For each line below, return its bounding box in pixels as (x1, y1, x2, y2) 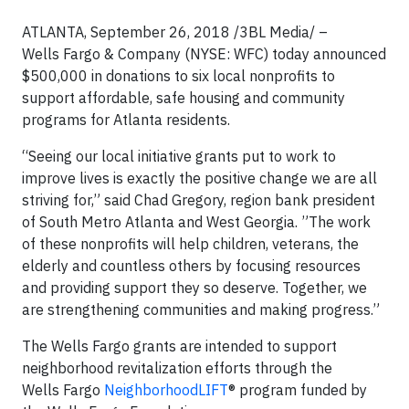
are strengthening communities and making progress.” (22, 300, 380, 319)
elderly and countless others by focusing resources (22, 257, 361, 275)
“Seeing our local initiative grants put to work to (22, 147, 336, 165)
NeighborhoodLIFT (104, 381, 228, 399)
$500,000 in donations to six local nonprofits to (22, 67, 335, 85)
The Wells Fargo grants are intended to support (22, 337, 337, 355)
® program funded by (228, 381, 367, 399)
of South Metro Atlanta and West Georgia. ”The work (22, 213, 371, 231)
